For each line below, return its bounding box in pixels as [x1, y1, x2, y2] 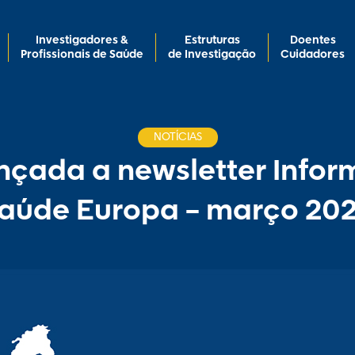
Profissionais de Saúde [21, 48, 143, 62]
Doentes [289, 33, 336, 48]
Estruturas [184, 33, 240, 48]
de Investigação [168, 48, 256, 62]
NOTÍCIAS [153, 130, 202, 144]
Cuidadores [281, 48, 345, 62]
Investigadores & [36, 33, 128, 48]
